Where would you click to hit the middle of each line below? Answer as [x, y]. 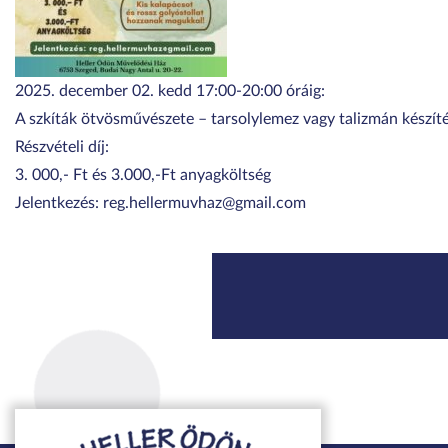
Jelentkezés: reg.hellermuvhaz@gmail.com [160, 203]
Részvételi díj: [62, 147]
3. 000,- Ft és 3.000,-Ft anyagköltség [143, 175]
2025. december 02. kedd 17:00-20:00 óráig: [170, 91]
